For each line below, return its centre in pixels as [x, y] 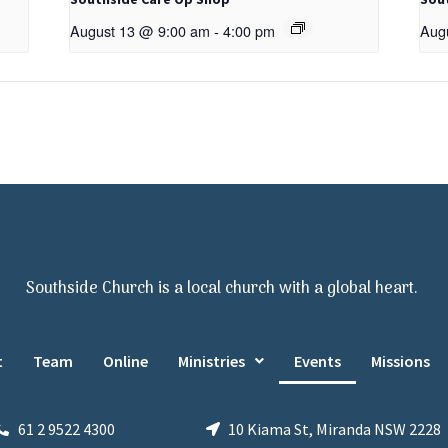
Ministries [211, 360]
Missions [400, 360]
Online [125, 360]
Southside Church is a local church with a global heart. [221, 289]
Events [317, 360]
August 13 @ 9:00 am [140, 31]
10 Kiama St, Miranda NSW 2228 [335, 429]
